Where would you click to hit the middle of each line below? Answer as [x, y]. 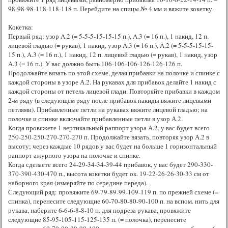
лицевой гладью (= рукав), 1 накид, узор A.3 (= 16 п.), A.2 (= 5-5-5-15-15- [111, 45]
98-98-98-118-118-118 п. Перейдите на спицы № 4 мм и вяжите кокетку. [111, 8]
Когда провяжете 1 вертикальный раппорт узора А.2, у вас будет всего [109, 127]
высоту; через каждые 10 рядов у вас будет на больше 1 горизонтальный [112, 146]
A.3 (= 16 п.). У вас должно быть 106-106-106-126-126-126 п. [95, 63]
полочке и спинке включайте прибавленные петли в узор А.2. [95, 118]
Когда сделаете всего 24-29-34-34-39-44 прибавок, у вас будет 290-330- [110, 164]
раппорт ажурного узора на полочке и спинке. [74, 155]
